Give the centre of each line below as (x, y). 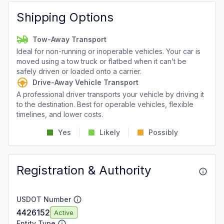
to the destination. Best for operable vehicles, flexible (105, 104)
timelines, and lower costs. (60, 114)
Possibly (163, 132)
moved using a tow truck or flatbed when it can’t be (101, 61)
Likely (110, 132)
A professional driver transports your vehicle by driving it (110, 94)
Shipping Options (65, 17)
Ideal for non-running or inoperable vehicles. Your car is (108, 51)
